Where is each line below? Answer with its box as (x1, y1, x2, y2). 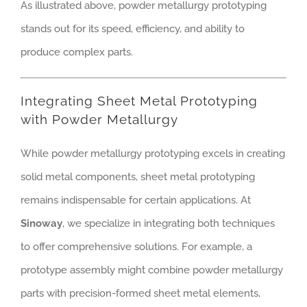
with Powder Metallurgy (21, 112, 178, 127)
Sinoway (21, 217, 62, 230)
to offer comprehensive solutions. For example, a (21, 241, 252, 254)
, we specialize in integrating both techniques (62, 217, 275, 230)
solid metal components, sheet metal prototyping (21, 171, 255, 184)
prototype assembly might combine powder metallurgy (21, 264, 283, 277)
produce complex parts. (21, 45, 133, 58)
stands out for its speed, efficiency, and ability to (21, 22, 245, 35)
